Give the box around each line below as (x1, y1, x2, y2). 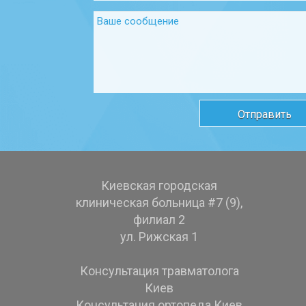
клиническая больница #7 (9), (76, 195, 243, 210)
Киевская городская (101, 178, 218, 193)
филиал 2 (133, 212, 186, 227)
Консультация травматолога (79, 264, 239, 278)
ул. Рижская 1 (120, 229, 199, 244)
